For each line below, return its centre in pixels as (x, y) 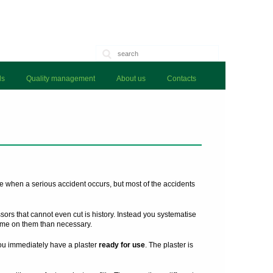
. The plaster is (169, 245)
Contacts (182, 79)
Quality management (61, 79)
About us (131, 79)
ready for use (122, 245)
